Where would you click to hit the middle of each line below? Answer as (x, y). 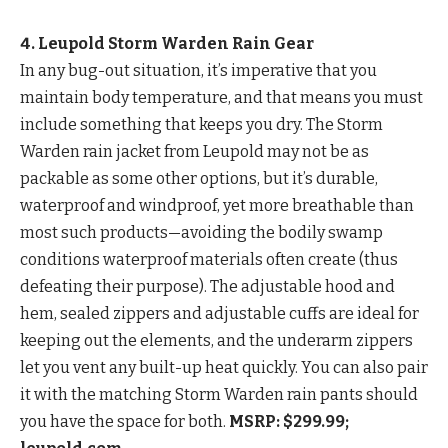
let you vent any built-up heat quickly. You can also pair (224, 368)
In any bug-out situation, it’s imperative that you (198, 71)
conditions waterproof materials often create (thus (209, 260)
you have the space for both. (124, 422)
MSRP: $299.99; (289, 422)
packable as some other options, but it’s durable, (199, 179)
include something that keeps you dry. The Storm (201, 125)
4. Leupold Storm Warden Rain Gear (167, 44)
